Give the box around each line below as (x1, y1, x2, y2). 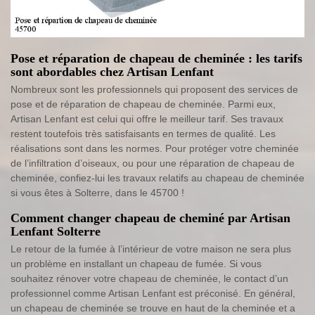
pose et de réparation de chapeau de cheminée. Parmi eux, (11, 98, 276, 110)
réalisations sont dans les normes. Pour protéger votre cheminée (11, 142, 299, 154)
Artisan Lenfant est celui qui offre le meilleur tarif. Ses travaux (11, 112, 283, 124)
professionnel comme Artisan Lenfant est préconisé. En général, (11, 287, 295, 299)
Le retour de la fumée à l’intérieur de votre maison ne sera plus (11, 243, 291, 255)
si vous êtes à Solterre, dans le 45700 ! (11, 186, 184, 198)
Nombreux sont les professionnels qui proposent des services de (11, 83, 298, 95)
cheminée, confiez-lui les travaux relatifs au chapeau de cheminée (11, 172, 304, 184)
